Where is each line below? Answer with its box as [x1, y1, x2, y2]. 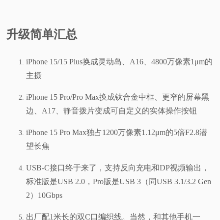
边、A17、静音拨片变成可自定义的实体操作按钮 [26, 106, 197, 115]
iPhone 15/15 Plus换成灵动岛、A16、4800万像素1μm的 [26, 57, 213, 66]
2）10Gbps [26, 191, 63, 199]
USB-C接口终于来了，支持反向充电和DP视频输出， [26, 163, 210, 172]
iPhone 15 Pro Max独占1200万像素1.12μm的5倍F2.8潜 [26, 128, 208, 137]
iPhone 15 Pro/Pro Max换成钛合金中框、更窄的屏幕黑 [26, 92, 210, 101]
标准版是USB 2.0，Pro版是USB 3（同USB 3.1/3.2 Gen [26, 177, 212, 186]
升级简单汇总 [6, 27, 78, 41]
